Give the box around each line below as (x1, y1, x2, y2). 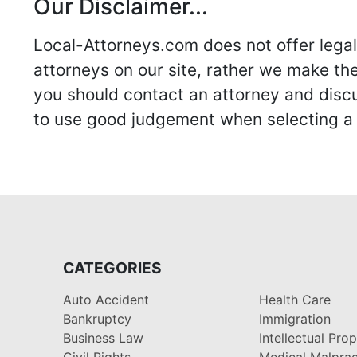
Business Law (63, 329, 143, 346)
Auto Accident (63, 291, 149, 308)
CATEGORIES (63, 257, 162, 277)
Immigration (259, 310, 331, 327)
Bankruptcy (63, 310, 131, 327)
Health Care (259, 291, 331, 308)
